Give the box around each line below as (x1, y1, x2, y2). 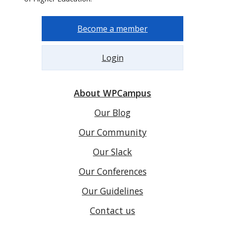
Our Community (78, 126, 147, 138)
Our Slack (93, 145, 132, 158)
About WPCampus (74, 86, 151, 99)
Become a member (77, 23, 148, 34)
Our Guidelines (82, 184, 143, 197)
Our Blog (94, 106, 131, 119)
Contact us (90, 204, 135, 216)
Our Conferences (78, 165, 147, 177)
